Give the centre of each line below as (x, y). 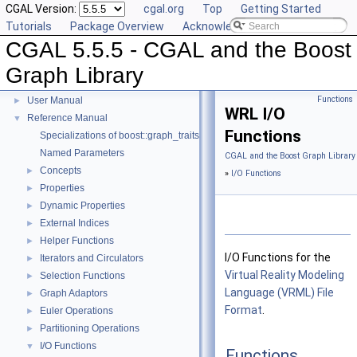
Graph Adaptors (74, 293)
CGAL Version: (42, 9)
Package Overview (117, 26)
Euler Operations (76, 311)
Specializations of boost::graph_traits (120, 135)
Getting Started (281, 9)
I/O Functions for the (278, 258)
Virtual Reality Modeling (284, 275)
